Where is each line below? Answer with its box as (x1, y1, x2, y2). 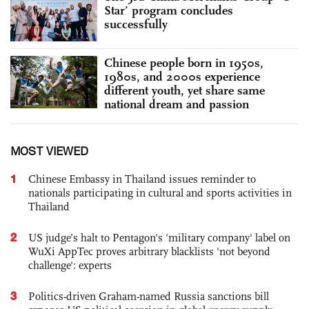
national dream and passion (104, 97, 249, 112)
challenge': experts (28, 259, 112, 272)
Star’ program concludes (104, 2, 233, 18)
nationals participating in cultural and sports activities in (28, 186, 292, 200)
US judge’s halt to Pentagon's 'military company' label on (28, 231, 290, 245)
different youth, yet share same (104, 83, 265, 99)
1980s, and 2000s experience (104, 69, 260, 85)
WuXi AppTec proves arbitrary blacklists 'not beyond (28, 245, 270, 259)
